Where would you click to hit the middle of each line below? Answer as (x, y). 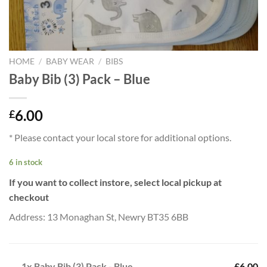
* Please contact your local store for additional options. (120, 138)
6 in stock (26, 162)
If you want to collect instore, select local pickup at (115, 182)
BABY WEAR (70, 61)
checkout (29, 197)
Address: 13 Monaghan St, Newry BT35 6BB (99, 216)
